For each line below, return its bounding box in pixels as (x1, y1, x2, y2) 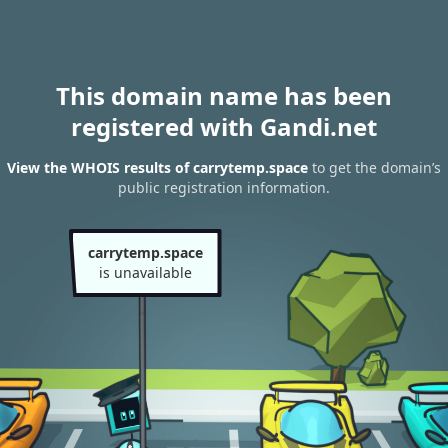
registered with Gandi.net (71, 110, 377, 143)
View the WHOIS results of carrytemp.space (7, 158, 308, 178)
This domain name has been (56, 79, 392, 112)
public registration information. (118, 178, 330, 198)
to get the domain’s (308, 158, 441, 178)
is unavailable (98, 263, 192, 282)
